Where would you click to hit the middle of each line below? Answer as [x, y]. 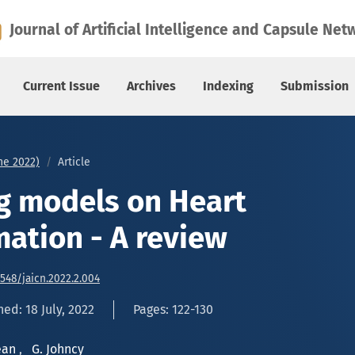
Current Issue [61, 86]
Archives [151, 86]
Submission [315, 86]
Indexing [228, 86]
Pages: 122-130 [173, 309]
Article [74, 162]
